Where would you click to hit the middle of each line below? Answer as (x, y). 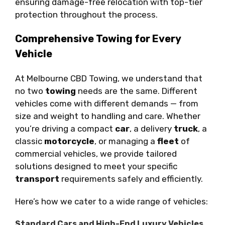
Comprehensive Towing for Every (98, 38)
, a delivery (152, 128)
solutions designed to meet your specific (96, 166)
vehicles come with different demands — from (107, 103)
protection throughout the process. (86, 14)
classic (30, 141)
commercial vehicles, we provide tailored (96, 153)
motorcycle (69, 141)
